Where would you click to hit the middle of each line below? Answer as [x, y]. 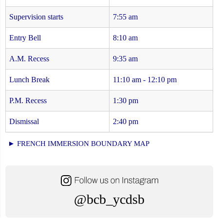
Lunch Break [29, 80]
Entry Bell [25, 38]
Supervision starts [36, 17]
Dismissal [24, 122]
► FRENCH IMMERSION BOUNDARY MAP [79, 144]
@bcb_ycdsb [109, 199]
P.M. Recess [28, 101]
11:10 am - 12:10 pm [145, 80]
